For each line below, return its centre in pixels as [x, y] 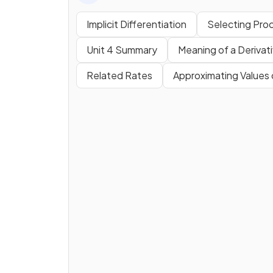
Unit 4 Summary [122, 49]
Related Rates [119, 75]
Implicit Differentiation [136, 24]
